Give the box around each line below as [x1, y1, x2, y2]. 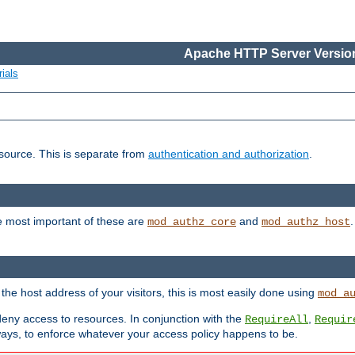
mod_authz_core [147, 215, 236, 228]
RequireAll [245, 313, 308, 326]
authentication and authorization [148, 147, 309, 161]
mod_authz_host [261, 215, 350, 228]
